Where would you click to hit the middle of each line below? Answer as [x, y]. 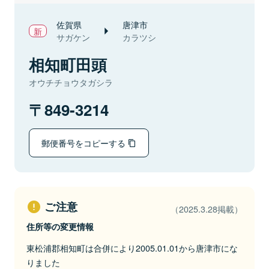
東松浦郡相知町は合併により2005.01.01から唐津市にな [132, 248]
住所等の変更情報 [60, 226]
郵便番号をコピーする [85, 143]
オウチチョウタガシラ [71, 82]
